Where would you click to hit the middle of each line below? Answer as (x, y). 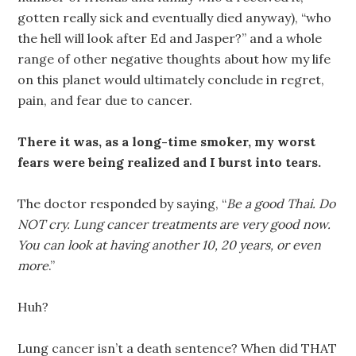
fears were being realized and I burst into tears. (170, 162)
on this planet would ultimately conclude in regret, (171, 79)
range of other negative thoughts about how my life (174, 58)
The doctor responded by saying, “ (122, 203)
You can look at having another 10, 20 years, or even (170, 244)
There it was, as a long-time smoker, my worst (167, 141)
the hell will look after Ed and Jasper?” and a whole (170, 38)
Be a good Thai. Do (281, 203)
